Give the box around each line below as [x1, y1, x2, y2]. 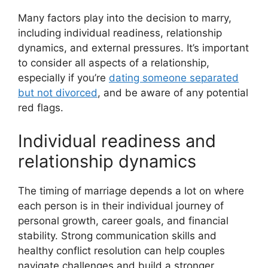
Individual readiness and [18, 130, 216, 151]
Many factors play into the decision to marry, [18, 12, 232, 25]
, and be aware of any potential [98, 87, 248, 99]
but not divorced [18, 87, 98, 99]
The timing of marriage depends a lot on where [18, 184, 244, 197]
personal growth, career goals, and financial [18, 214, 229, 227]
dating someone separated [109, 72, 239, 84]
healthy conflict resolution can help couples [18, 244, 225, 257]
